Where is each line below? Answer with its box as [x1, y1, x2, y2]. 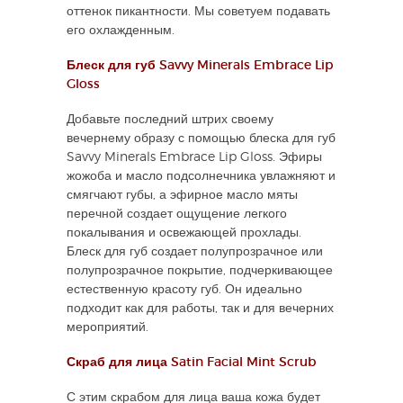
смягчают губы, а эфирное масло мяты [67, 188, 298, 201]
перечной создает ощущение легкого [67, 207, 287, 220]
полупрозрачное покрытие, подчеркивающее [67, 264, 333, 277]
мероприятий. [67, 320, 148, 334]
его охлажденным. [67, 23, 175, 37]
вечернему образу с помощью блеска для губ [67, 131, 336, 145]
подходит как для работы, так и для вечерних [67, 301, 334, 315]
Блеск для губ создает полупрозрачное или [67, 245, 323, 258]
